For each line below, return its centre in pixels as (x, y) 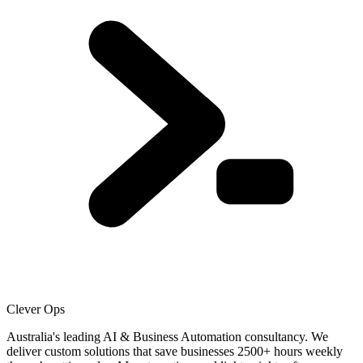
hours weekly (307, 351)
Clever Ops (36, 309)
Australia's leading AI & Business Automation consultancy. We (167, 336)
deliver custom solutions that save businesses (122, 351)
